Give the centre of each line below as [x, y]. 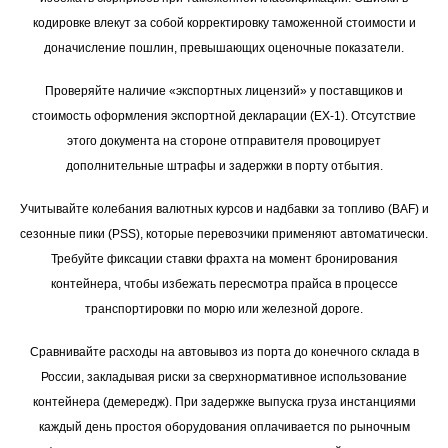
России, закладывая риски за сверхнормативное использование [224, 377]
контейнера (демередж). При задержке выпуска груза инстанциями [224, 402]
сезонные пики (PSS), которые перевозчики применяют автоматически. [224, 234]
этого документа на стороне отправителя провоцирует [224, 141]
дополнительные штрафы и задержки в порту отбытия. [224, 166]
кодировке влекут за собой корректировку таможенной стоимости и [224, 23]
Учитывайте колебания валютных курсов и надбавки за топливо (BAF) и [224, 209]
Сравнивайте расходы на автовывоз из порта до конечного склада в [224, 352]
